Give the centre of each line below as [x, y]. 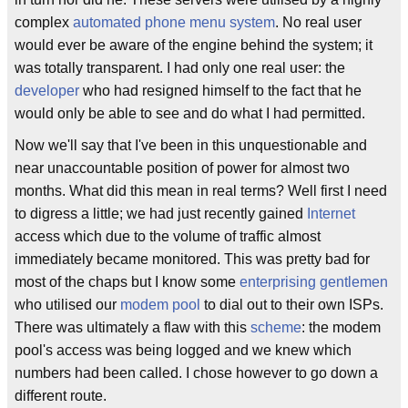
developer [47, 90]
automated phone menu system [174, 22]
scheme [276, 327]
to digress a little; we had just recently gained [161, 213]
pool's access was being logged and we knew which [183, 350]
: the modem [341, 327]
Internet [331, 213]
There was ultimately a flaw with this [133, 327]
